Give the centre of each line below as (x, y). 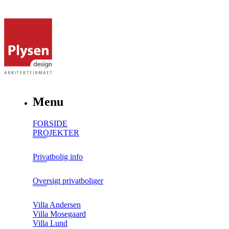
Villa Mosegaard (59, 214)
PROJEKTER (56, 132)
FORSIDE (50, 123)
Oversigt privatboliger (68, 180)
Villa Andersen (57, 204)
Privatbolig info (58, 156)
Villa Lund (50, 223)
